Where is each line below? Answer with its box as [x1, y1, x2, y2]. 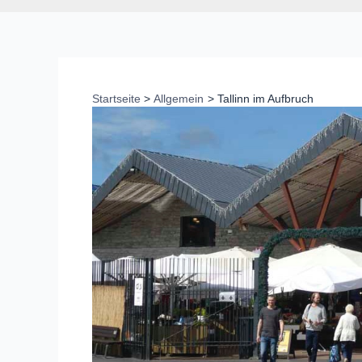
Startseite [92, 92, 141, 105]
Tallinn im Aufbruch [217, 92, 314, 105]
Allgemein [154, 92, 204, 105]
